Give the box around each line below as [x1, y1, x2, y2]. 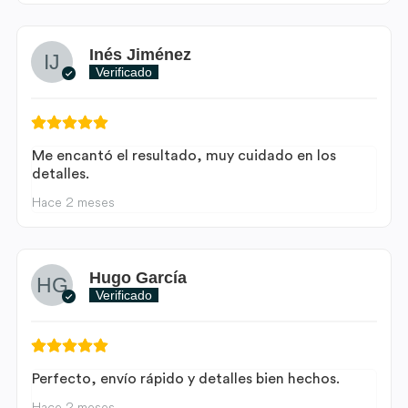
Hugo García [89, 268, 187, 287]
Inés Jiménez [89, 45, 191, 64]
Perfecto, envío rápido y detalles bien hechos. [32, 372, 340, 387]
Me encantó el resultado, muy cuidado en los [32, 148, 336, 164]
